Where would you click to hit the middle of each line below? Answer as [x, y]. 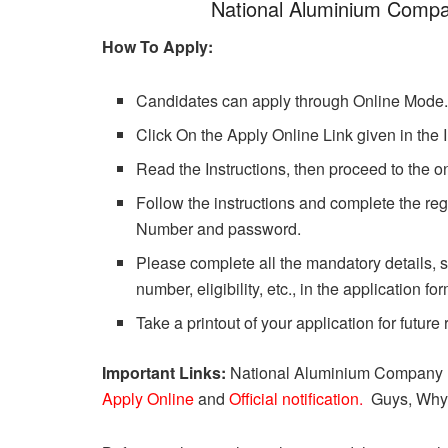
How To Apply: [157, 46]
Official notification [294, 398]
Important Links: [166, 372]
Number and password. [219, 228]
